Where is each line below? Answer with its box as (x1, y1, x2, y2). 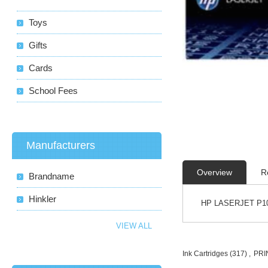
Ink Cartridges (182, 249, 229, 258)
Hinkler (29, 194, 57, 204)
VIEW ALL (116, 221, 153, 230)
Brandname (29, 171, 75, 181)
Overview (197, 167, 233, 177)
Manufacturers (26, 139, 96, 151)
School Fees (29, 86, 78, 96)
